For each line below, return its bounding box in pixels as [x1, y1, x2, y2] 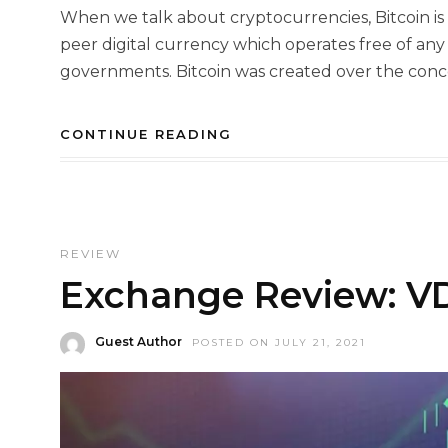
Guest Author [95, 333, 182, 349]
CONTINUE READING [60, 125, 232, 142]
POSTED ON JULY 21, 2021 [192, 335, 366, 349]
